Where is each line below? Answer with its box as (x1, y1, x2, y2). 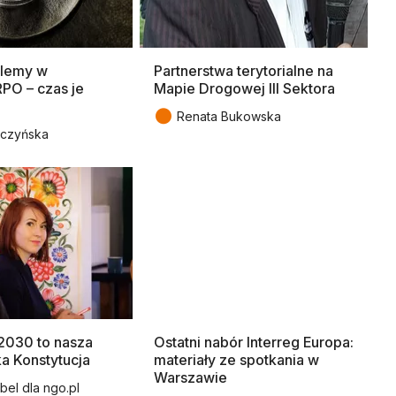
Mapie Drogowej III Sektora (154, 79, 335, 97)
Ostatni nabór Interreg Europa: (154, 332, 354, 351)
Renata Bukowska (177, 108, 281, 124)
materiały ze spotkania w (154, 350, 319, 369)
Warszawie (154, 368, 227, 386)
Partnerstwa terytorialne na (154, 61, 333, 80)
